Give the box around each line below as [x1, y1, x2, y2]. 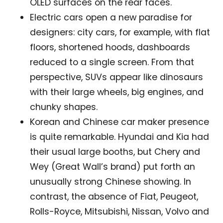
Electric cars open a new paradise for [30, 11, 192, 23]
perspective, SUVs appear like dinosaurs [30, 71, 203, 83]
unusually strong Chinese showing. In [30, 176, 191, 188]
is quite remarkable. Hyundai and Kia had [30, 131, 209, 143]
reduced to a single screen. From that [30, 56, 194, 68]
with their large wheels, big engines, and [30, 86, 204, 98]
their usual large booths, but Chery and [30, 146, 200, 158]
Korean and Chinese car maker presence [30, 116, 209, 128]
